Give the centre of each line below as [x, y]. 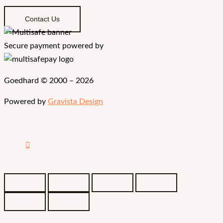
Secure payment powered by [54, 46]
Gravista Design [75, 102]
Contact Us [42, 19]
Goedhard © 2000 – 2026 [49, 81]
